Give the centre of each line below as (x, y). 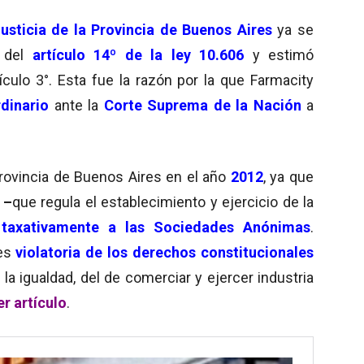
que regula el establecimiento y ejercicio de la (163, 201)
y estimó (283, 54)
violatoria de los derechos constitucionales (165, 252)
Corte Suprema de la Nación (200, 105)
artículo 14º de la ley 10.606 (142, 54)
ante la (74, 105)
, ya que (288, 176)
